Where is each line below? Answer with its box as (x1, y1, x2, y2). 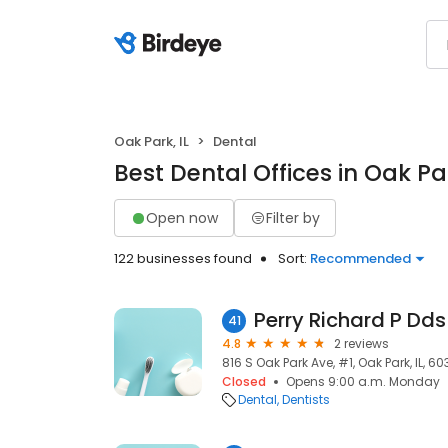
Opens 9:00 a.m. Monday (286, 373, 440, 390)
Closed (222, 373, 266, 390)
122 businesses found (114, 249, 252, 268)
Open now (146, 207, 218, 228)
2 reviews (334, 335, 389, 352)
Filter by (266, 207, 320, 228)
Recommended (310, 249, 411, 268)
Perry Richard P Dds (254, 306, 446, 334)
